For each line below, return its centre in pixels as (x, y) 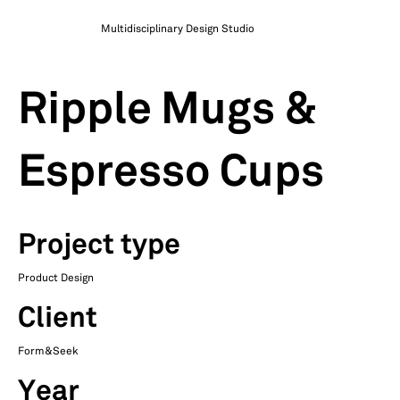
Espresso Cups (171, 174)
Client (58, 319)
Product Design (56, 278)
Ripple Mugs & (167, 111)
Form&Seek (48, 351)
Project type (99, 246)
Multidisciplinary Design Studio (178, 29)
